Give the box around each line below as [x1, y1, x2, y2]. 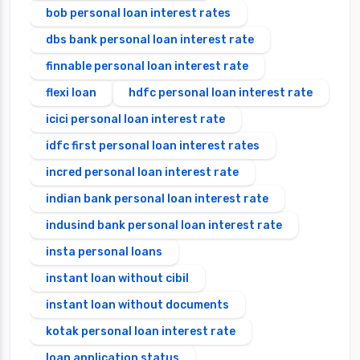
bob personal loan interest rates [46, 6, 231, 20]
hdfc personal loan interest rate [129, 85, 313, 100]
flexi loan [46, 85, 96, 100]
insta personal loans [46, 244, 162, 259]
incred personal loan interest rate [46, 165, 239, 179]
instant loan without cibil [46, 271, 189, 285]
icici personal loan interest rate [46, 112, 225, 126]
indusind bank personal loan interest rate [46, 218, 282, 232]
